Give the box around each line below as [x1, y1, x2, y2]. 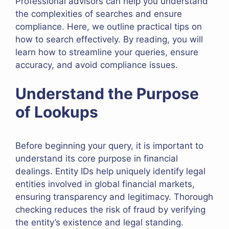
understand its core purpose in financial [15, 153, 178, 164]
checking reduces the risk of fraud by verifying [15, 204, 205, 215]
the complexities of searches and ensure [15, 8, 182, 19]
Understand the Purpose [15, 84, 199, 103]
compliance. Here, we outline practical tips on [15, 21, 202, 32]
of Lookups [15, 103, 98, 122]
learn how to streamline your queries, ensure [15, 47, 198, 57]
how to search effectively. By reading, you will [15, 34, 203, 44]
